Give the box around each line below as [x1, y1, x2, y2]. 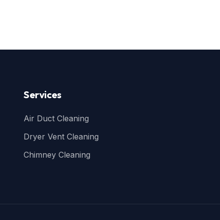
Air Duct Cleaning [24, 113, 89, 123]
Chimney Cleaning [24, 150, 90, 160]
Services [24, 88, 61, 101]
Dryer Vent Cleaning [24, 132, 99, 141]
